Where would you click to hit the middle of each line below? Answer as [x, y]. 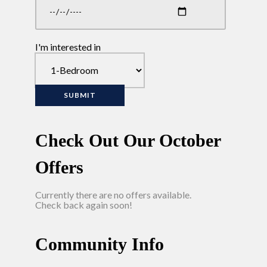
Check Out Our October [128, 140]
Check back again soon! [84, 204]
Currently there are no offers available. [113, 194]
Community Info [100, 244]
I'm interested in [68, 46]
